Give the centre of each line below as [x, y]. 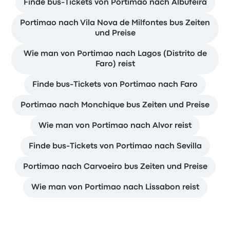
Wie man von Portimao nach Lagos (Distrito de [115, 54]
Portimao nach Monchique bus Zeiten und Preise [115, 105]
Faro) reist [115, 64]
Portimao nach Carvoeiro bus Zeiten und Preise [115, 167]
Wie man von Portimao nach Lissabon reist [115, 187]
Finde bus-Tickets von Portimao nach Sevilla [115, 146]
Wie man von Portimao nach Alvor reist [115, 126]
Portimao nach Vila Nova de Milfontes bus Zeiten [115, 23]
